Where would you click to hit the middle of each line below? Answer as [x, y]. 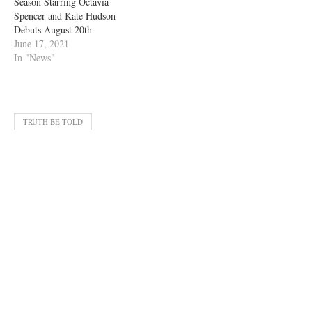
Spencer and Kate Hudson [65, 15]
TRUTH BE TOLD [53, 121]
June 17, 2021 [41, 43]
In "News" [34, 57]
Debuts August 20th [53, 29]
